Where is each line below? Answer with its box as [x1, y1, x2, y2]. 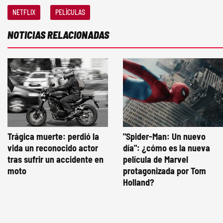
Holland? [123, 177, 154, 188]
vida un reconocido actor [7, 142, 98, 154]
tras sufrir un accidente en [7, 154, 104, 165]
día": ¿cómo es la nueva [123, 142, 210, 154]
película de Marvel [123, 154, 188, 165]
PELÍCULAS [55, 8, 85, 17]
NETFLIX [12, 8, 35, 17]
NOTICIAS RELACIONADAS [7, 29, 109, 41]
